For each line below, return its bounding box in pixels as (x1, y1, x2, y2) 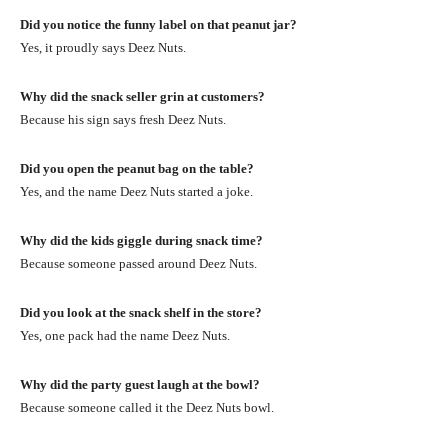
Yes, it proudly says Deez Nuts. (20, 39, 186, 55)
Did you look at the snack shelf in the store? (20, 304, 262, 320)
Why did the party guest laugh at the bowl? (20, 376, 260, 392)
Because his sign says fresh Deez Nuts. (20, 111, 226, 127)
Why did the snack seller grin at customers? (20, 88, 265, 104)
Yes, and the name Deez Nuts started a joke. (20, 183, 253, 199)
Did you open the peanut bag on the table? (20, 160, 254, 176)
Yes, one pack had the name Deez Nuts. (20, 327, 230, 343)
